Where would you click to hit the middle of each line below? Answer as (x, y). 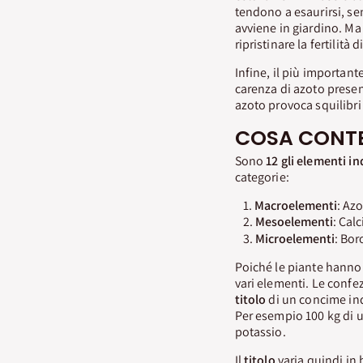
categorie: (262, 177)
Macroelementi (295, 205)
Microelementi (295, 239)
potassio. (260, 332)
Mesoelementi (294, 222)
